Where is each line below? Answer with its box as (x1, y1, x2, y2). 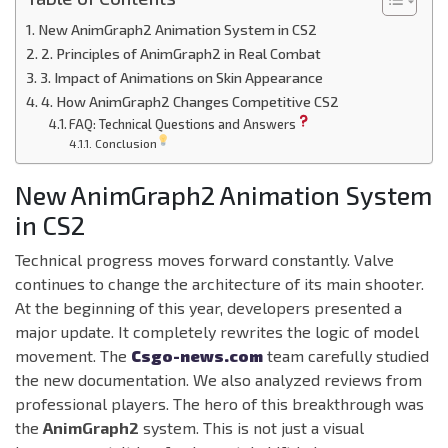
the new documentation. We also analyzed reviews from (15, 370, 422, 390)
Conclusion (94, 136, 157, 151)
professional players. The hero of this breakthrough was (15, 394, 424, 414)
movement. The (15, 346, 131, 366)
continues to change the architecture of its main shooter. (15, 274, 424, 294)
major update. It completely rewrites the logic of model (15, 322, 419, 342)
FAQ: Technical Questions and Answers (69, 116, 297, 133)
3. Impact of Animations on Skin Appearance (39, 69, 323, 87)
